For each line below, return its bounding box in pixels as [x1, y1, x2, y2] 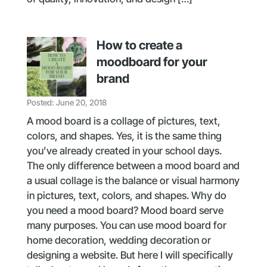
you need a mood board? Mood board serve [26, 204, 223, 217]
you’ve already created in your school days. [26, 145, 222, 157]
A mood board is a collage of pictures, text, [26, 115, 221, 128]
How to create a [96, 37, 182, 52]
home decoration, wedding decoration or [26, 234, 211, 247]
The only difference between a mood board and [26, 160, 240, 172]
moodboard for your [96, 54, 207, 69]
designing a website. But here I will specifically [26, 249, 233, 262]
